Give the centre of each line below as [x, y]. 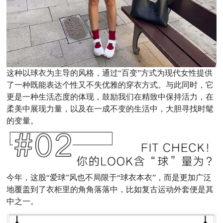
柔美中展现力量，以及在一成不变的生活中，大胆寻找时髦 [110, 109]
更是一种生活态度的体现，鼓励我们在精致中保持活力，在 [110, 97]
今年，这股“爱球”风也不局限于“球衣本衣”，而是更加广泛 [109, 177]
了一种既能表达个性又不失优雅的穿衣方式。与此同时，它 [110, 85]
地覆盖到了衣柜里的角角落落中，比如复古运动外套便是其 [110, 189]
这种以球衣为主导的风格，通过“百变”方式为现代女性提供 [110, 73]
